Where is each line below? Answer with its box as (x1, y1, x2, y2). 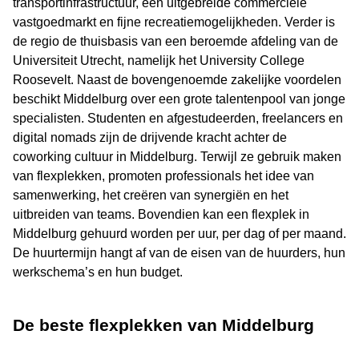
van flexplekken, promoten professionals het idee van (13, 169, 314, 184)
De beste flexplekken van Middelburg (13, 316, 314, 335)
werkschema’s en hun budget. (13, 265, 183, 280)
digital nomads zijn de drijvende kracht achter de (13, 131, 287, 145)
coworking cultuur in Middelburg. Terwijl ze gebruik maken (13, 150, 341, 164)
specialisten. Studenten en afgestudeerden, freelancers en (13, 111, 343, 126)
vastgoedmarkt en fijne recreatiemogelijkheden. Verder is (13, 15, 335, 30)
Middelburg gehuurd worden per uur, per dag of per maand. (13, 227, 346, 241)
